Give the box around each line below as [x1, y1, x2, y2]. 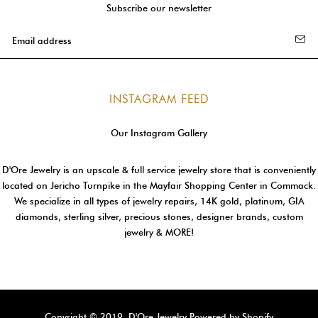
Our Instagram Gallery [111, 127, 207, 139]
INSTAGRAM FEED [109, 92, 209, 106]
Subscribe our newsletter [106, 2, 212, 14]
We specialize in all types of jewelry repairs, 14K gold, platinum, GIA [13, 195, 305, 207]
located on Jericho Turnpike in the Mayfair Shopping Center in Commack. [2, 180, 316, 192]
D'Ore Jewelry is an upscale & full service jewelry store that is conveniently [2, 164, 316, 176]
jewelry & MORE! [124, 226, 194, 238]
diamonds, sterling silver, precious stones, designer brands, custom [15, 211, 303, 223]
